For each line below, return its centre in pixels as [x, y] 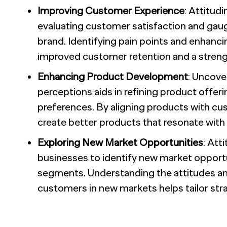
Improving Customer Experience [111, 10]
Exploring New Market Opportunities [120, 142]
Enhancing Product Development [113, 76]
